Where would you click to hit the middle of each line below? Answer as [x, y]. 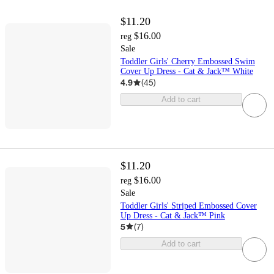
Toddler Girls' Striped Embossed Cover [188, 206]
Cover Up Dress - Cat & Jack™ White [187, 72]
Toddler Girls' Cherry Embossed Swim [187, 62]
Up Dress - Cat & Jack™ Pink [172, 215]
